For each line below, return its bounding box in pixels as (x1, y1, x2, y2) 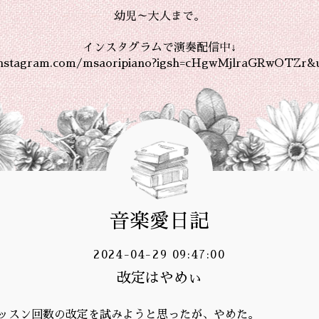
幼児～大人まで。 (114, 11, 205, 22)
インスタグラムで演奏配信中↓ (83, 42, 236, 53)
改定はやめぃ (117, 270, 202, 285)
